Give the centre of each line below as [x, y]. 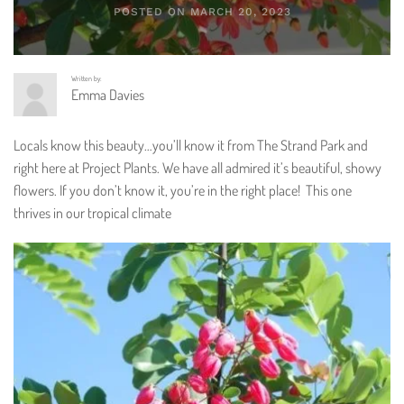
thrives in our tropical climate [92, 213]
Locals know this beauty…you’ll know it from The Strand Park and [191, 145]
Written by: [87, 78]
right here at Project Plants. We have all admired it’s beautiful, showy [197, 168]
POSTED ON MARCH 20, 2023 [202, 12]
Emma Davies [108, 95]
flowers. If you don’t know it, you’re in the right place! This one [183, 190]
